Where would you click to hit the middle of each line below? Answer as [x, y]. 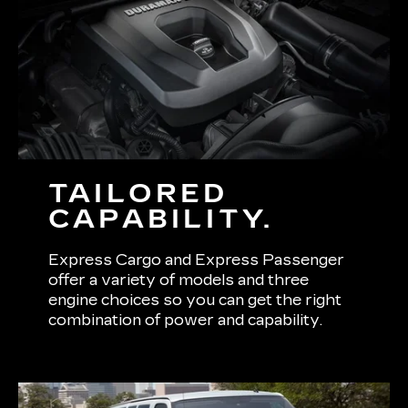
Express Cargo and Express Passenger [197, 260]
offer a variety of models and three [179, 280]
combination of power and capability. [186, 321]
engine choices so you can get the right [195, 301]
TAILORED [138, 194]
